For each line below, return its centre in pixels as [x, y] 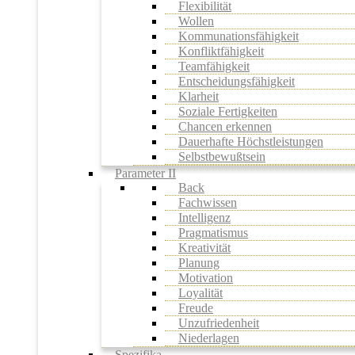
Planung [199, 262]
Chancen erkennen [225, 126]
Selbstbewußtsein [222, 156]
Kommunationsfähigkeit [239, 36]
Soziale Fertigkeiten [228, 111]
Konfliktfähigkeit [221, 51]
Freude [196, 307]
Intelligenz [204, 217]
